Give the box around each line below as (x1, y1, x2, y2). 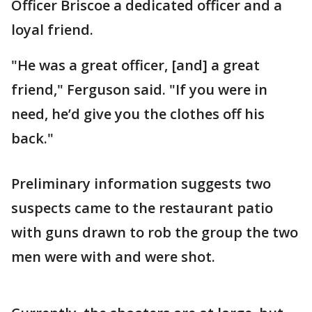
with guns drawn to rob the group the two (11, 223, 298, 242)
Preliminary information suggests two (11, 174, 271, 193)
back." (11, 129, 54, 148)
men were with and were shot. (11, 247, 215, 266)
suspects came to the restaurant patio (11, 198, 273, 217)
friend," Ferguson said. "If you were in (11, 80, 267, 99)
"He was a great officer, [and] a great (11, 56, 260, 75)
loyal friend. (11, 20, 97, 39)
